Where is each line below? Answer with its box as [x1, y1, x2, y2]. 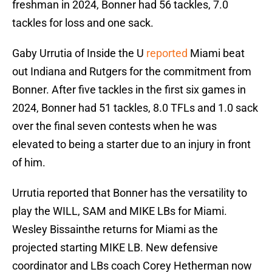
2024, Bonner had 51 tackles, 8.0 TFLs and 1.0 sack [12, 101, 258, 115]
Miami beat [188, 47, 245, 60]
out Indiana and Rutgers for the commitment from [12, 65, 251, 78]
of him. [12, 156, 46, 169]
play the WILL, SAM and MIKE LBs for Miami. [12, 205, 227, 218]
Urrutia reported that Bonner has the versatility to [12, 186, 247, 200]
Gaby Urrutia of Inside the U [12, 47, 146, 60]
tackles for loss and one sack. [12, 16, 154, 30]
